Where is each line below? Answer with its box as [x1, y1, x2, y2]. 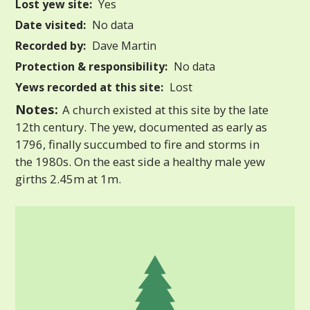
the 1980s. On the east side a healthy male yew [15, 153, 266, 170]
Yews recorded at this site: [15, 79, 164, 95]
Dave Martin [89, 37, 157, 53]
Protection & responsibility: [15, 58, 168, 74]
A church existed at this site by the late [60, 101, 268, 118]
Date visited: [15, 17, 86, 33]
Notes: [15, 100, 59, 118]
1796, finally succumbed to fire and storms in [15, 136, 260, 152]
